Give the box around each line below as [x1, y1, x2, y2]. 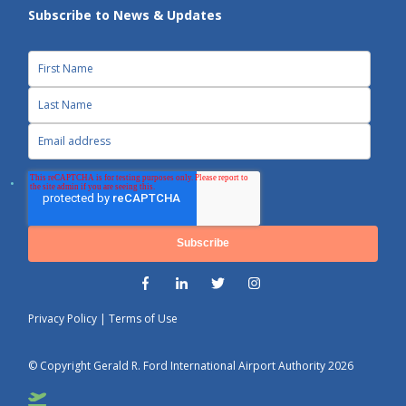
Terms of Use [109, 310, 179, 326]
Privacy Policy [28, 310, 98, 326]
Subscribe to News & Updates [28, 5, 223, 24]
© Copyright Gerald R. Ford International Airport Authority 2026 [28, 357, 354, 373]
